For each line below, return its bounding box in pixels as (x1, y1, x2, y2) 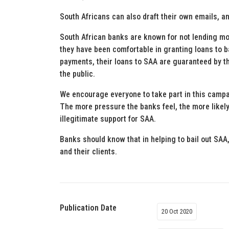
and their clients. (60, 147, 117, 156)
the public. (60, 69, 95, 79)
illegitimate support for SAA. (60, 114, 156, 124)
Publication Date (60, 203, 117, 213)
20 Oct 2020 (162, 208, 192, 215)
